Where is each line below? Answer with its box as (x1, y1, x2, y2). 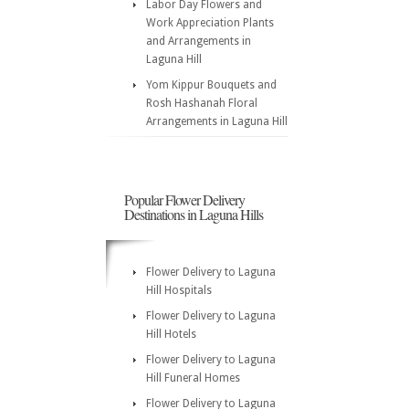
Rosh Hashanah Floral (146, 97, 257, 110)
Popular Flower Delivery (124, 190, 245, 209)
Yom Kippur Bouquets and (146, 79, 277, 91)
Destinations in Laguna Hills (124, 204, 263, 224)
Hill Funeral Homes (146, 372, 240, 384)
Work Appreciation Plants (146, 16, 274, 29)
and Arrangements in (146, 35, 251, 47)
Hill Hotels (146, 328, 196, 341)
